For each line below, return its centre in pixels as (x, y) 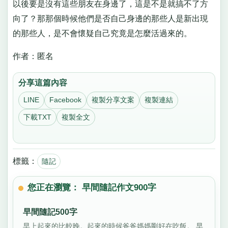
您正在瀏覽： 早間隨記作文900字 (92, 187)
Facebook (65, 100)
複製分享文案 (113, 100)
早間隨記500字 (50, 212)
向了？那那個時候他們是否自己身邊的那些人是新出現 (110, 19)
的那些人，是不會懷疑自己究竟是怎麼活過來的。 (102, 34)
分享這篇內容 (43, 82)
